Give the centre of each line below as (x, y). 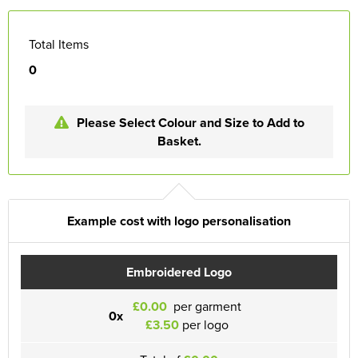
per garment (206, 306)
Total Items (59, 44)
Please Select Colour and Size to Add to (190, 122)
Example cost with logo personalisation (179, 221)
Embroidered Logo (179, 272)
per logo (204, 324)
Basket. (179, 141)
